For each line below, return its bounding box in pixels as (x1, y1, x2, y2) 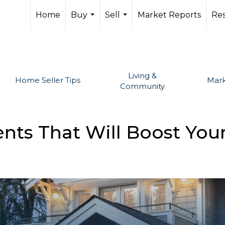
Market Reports (138, 10, 201, 20)
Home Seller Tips (15, 75, 81, 85)
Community (120, 81, 165, 91)
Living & (128, 71, 157, 80)
